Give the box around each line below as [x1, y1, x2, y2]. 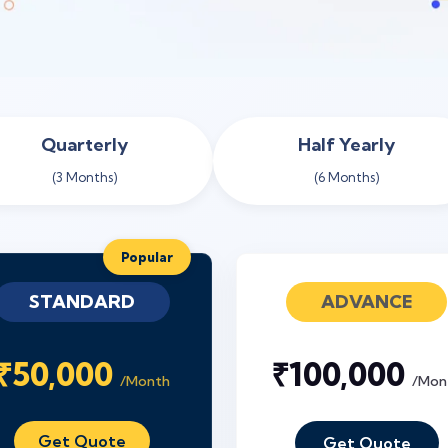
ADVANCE [321, 290, 412, 313]
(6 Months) [313, 169, 379, 185]
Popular [121, 249, 173, 265]
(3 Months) [51, 169, 117, 185]
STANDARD [28, 290, 135, 313]
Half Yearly [297, 133, 395, 156]
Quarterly [40, 133, 128, 156]
